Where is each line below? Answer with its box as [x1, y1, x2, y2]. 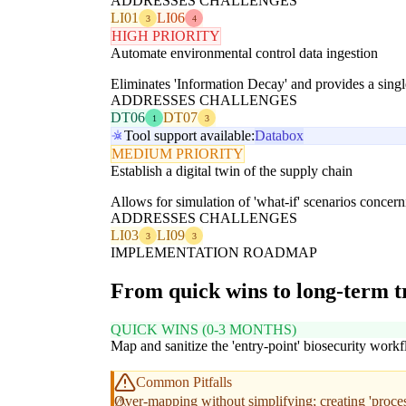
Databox [255, 128, 304, 144]
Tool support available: [124, 128, 255, 144]
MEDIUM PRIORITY [111, 146, 244, 162]
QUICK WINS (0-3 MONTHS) [111, 322, 296, 338]
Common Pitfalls [136, 374, 232, 391]
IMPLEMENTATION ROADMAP [111, 245, 317, 261]
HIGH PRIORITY [111, 28, 220, 44]
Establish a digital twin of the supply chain [111, 163, 353, 179]
